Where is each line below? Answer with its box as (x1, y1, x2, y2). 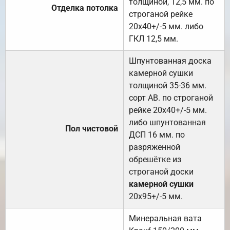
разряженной (129, 142, 180, 152)
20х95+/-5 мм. (129, 191, 183, 201)
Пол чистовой (65, 123, 118, 133)
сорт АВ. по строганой (129, 92, 213, 103)
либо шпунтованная (129, 117, 206, 127)
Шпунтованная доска (129, 55, 212, 66)
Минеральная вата (129, 213, 202, 223)
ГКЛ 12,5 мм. (129, 33, 178, 44)
